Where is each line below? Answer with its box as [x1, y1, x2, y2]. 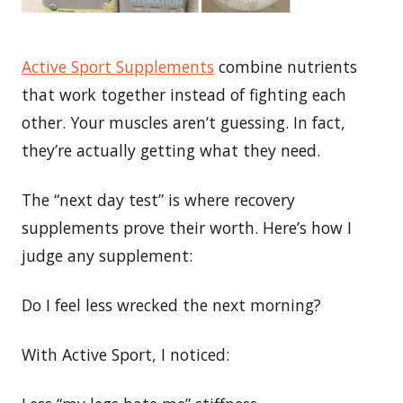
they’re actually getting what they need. [22, 139, 320, 161]
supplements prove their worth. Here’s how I [22, 216, 352, 238]
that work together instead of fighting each [22, 83, 346, 105]
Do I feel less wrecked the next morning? [22, 293, 321, 316]
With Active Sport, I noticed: [22, 343, 229, 365]
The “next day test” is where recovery [22, 188, 295, 210]
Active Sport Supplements [22, 55, 214, 77]
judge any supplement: [22, 244, 193, 266]
